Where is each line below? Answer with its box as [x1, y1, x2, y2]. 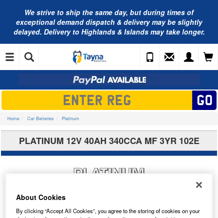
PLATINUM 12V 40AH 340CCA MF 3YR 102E [18, 134, 200, 147]
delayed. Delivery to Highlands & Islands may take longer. [13, 27, 205, 36]
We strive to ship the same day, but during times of [24, 7, 194, 17]
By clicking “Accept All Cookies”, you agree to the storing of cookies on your [16, 206, 200, 215]
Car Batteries [27, 115, 54, 122]
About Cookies [16, 192, 66, 202]
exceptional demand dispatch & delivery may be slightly [16, 17, 202, 27]
